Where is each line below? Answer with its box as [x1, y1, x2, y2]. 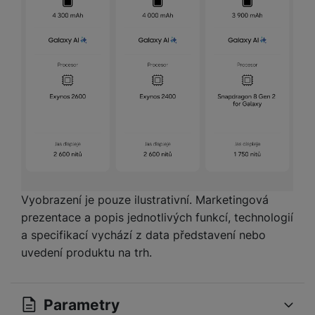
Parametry [44, 295, 120, 314]
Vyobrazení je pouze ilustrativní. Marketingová [21, 193, 269, 207]
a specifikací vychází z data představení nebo [21, 228, 266, 243]
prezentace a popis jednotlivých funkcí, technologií [21, 210, 293, 225]
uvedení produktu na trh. [21, 245, 152, 260]
